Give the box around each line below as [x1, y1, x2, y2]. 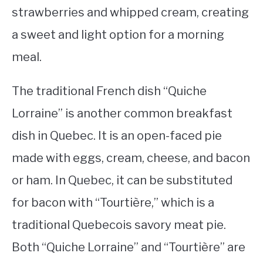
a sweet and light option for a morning [12, 28, 224, 42]
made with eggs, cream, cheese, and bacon [12, 151, 250, 165]
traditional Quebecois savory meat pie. [12, 218, 226, 232]
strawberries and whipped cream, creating [12, 5, 249, 19]
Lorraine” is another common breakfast [12, 106, 232, 120]
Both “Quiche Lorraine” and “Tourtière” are [12, 240, 245, 254]
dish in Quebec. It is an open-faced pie [12, 129, 222, 143]
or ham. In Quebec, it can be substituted [12, 173, 232, 187]
